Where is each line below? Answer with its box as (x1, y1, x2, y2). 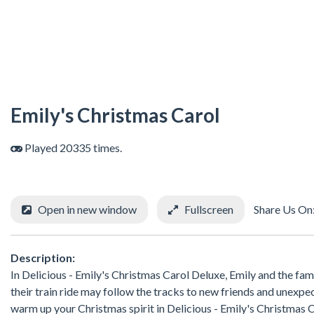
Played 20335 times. (22, 141, 122, 155)
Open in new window (38, 203, 137, 217)
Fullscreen (184, 203, 233, 217)
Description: (11, 250, 75, 264)
